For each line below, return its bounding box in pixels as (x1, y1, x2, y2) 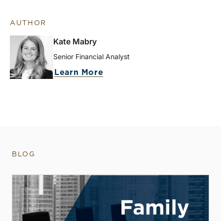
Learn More (54, 69, 104, 77)
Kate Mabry (53, 37, 97, 47)
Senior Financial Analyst (53, 52, 130, 61)
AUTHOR (10, 20, 47, 27)
